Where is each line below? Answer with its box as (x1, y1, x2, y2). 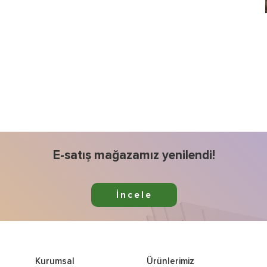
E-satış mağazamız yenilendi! (53, 148, 215, 163)
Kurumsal (35, 257, 74, 266)
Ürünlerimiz (147, 257, 194, 266)
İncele (116, 190, 153, 200)
